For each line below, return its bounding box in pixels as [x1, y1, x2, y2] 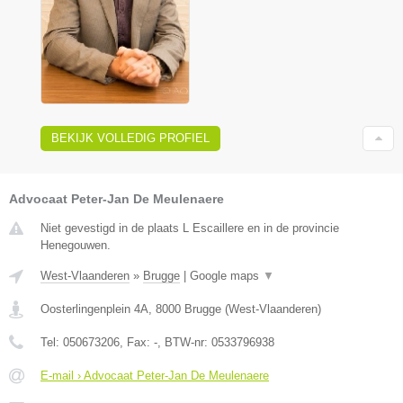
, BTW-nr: [157, 335, 211, 349]
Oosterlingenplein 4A [40, 301, 148, 316]
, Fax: [120, 335, 154, 349]
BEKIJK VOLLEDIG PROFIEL [51, 130, 210, 145]
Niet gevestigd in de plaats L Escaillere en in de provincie [40, 220, 339, 235]
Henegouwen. [40, 237, 111, 252]
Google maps [190, 268, 263, 282]
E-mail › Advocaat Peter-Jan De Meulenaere [40, 368, 269, 382]
